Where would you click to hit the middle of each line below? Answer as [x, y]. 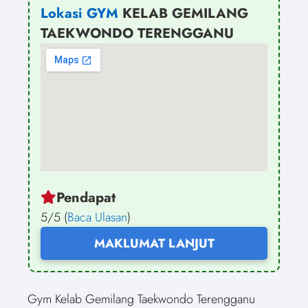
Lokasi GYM [79, 13]
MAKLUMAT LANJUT [154, 243]
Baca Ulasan [97, 217]
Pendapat [86, 197]
